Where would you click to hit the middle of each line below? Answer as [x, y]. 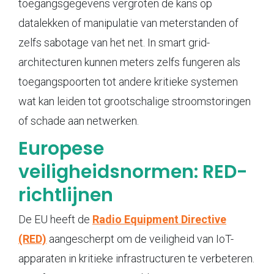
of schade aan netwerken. [79, 120]
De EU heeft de [55, 219]
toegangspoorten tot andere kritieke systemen [128, 81]
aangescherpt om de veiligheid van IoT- [140, 239]
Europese [61, 148]
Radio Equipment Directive [159, 219]
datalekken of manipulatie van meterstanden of [128, 23]
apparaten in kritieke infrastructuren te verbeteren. [136, 258]
